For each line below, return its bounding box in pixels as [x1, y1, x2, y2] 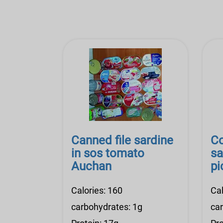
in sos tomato [71, 146, 144, 160]
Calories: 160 [71, 185, 122, 196]
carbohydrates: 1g [71, 202, 142, 212]
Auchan [71, 159, 111, 173]
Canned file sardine [71, 133, 173, 147]
